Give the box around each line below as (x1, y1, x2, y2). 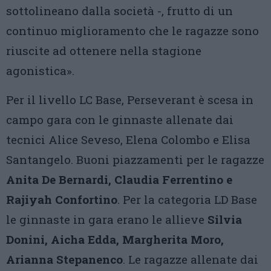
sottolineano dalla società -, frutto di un (6, 3, 233, 19)
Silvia (207, 212, 242, 227)
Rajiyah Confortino (6, 192, 117, 207)
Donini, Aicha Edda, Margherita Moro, (6, 232, 224, 247)
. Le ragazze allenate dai (123, 252, 258, 267)
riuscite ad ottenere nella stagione (6, 43, 201, 59)
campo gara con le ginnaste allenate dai (6, 112, 233, 128)
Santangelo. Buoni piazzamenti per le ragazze (6, 152, 264, 168)
